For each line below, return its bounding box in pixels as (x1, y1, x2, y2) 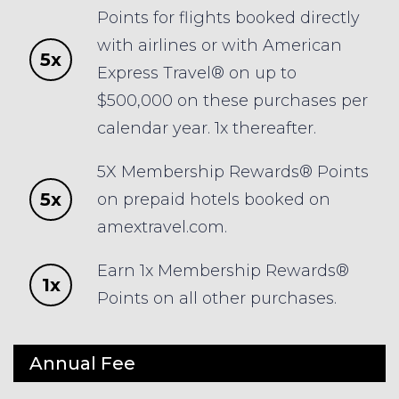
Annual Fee (29, 352, 135, 374)
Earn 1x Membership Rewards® (97, 260, 350, 281)
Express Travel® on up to (97, 62, 297, 83)
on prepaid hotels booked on (97, 189, 331, 209)
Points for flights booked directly (97, 7, 361, 28)
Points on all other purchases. (97, 288, 338, 308)
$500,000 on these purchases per (97, 90, 369, 110)
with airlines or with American (97, 35, 343, 55)
